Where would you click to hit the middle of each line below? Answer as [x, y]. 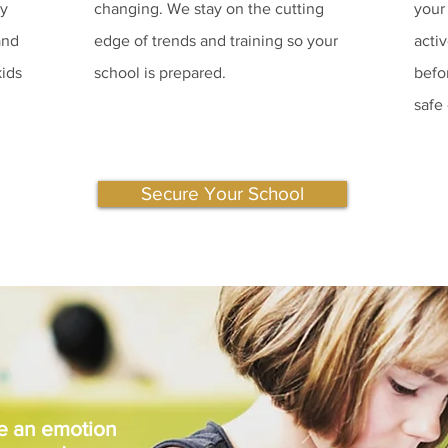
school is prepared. [160, 72]
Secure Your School [222, 193]
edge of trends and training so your [216, 40]
